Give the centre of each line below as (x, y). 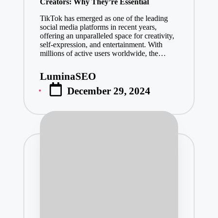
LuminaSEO (68, 76)
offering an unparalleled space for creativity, (107, 36)
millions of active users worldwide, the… (103, 54)
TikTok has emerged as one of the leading (104, 18)
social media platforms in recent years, (98, 27)
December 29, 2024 (109, 91)
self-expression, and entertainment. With (101, 45)
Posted (54, 81)
